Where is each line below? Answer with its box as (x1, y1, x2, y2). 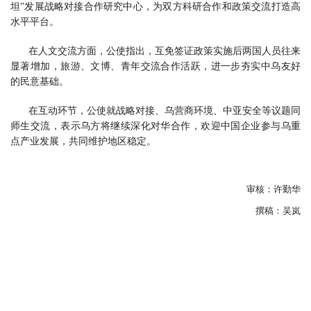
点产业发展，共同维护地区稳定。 (10, 136, 156, 147)
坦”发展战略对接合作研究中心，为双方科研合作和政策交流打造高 (10, 1, 301, 12)
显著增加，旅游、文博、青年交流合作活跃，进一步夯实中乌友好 (10, 61, 301, 72)
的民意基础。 (10, 76, 69, 87)
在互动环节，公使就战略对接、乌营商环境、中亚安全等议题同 (28, 106, 301, 117)
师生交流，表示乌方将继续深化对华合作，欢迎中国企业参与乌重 (10, 121, 301, 132)
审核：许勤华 (246, 184, 301, 195)
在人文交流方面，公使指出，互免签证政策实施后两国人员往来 (28, 46, 301, 57)
